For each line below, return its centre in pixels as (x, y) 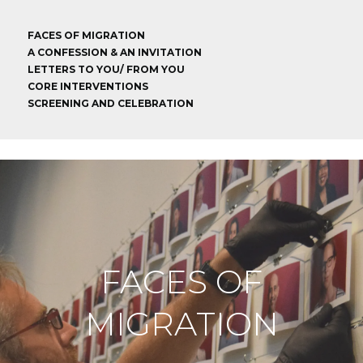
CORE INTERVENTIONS (88, 86)
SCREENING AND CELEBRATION (111, 103)
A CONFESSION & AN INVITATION (115, 52)
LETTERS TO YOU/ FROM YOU (106, 69)
